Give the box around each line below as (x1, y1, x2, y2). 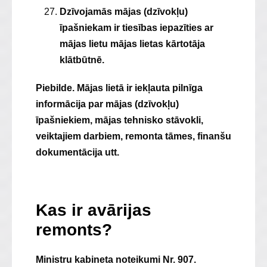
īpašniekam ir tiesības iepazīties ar (60, 23, 213, 33)
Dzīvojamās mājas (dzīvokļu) (60, 7, 188, 17)
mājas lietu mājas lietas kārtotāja (60, 39, 205, 49)
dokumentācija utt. (36, 147, 119, 157)
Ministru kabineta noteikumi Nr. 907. (36, 254, 196, 265)
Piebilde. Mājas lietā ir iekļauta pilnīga (36, 83, 203, 93)
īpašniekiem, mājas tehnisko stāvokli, (36, 115, 203, 125)
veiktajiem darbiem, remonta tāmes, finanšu (36, 131, 231, 141)
